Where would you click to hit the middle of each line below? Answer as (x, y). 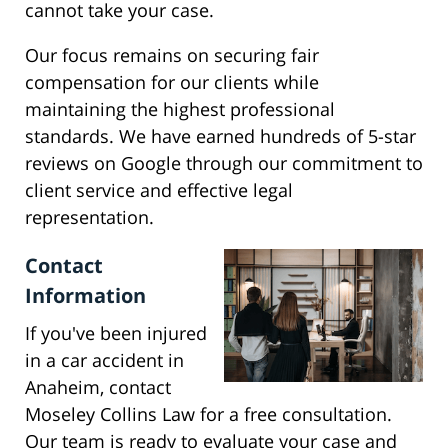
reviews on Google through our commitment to (224, 163)
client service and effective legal (159, 190)
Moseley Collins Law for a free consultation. (208, 414)
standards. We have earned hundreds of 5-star (220, 136)
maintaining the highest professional (180, 109)
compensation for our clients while (172, 82)
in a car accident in (104, 360)
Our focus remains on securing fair (172, 55)
